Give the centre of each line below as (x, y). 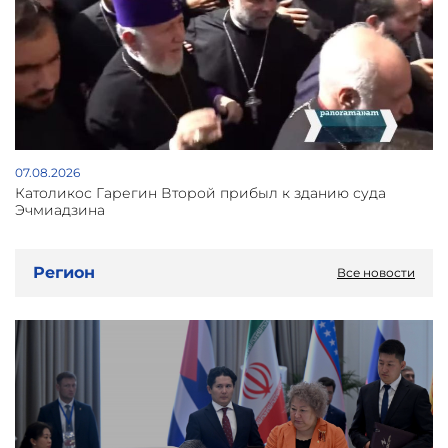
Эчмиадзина (60, 209)
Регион (64, 273)
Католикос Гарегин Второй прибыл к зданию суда (200, 192)
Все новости (376, 272)
